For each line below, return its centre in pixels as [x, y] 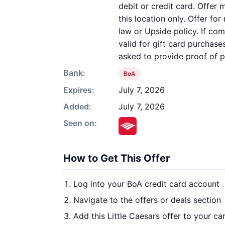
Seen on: [80, 123]
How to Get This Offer [117, 158]
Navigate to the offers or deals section [147, 200]
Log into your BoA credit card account [146, 184]
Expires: [79, 90]
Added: [77, 106]
